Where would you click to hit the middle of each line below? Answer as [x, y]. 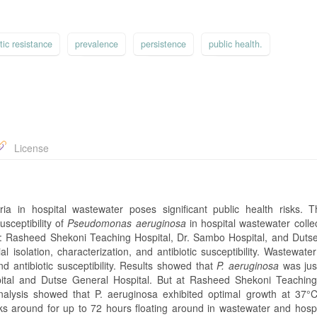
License [30, 148]
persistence [163, 44]
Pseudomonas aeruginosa [127, 223]
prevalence [97, 44]
